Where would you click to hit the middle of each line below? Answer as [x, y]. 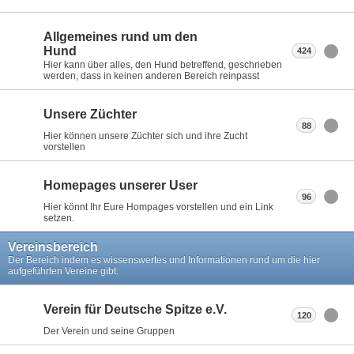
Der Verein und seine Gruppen [109, 331]
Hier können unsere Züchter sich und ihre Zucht [145, 136]
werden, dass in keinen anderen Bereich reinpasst [151, 76]
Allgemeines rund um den [121, 37]
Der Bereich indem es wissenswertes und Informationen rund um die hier [164, 260]
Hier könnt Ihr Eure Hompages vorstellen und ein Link [158, 207]
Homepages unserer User [121, 186]
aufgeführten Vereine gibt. [63, 271]
